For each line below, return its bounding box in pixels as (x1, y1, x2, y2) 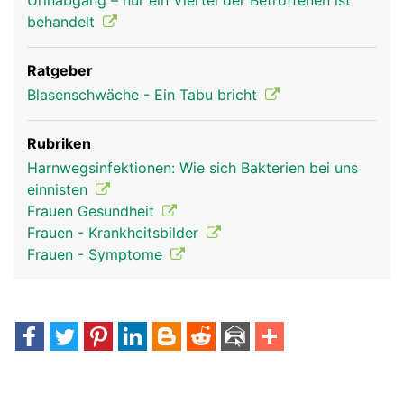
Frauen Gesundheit (27, 202, 159, 220)
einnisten (27, 180, 92, 198)
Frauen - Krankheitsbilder (27, 224, 203, 242)
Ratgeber (27, 61, 93, 79)
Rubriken (27, 134, 91, 152)
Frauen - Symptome (27, 245, 167, 263)
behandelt (27, 13, 99, 31)
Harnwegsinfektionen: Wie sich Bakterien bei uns (27, 159, 358, 177)
